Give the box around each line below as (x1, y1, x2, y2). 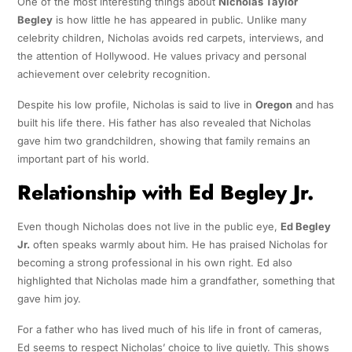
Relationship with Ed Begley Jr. (16, 177, 314, 207)
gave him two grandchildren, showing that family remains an (16, 134, 310, 147)
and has (291, 97, 334, 111)
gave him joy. (16, 291, 81, 305)
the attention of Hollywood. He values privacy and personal (16, 49, 306, 62)
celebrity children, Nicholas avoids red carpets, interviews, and (16, 31, 324, 44)
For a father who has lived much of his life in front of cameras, (16, 322, 322, 335)
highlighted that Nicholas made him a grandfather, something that (16, 273, 335, 287)
